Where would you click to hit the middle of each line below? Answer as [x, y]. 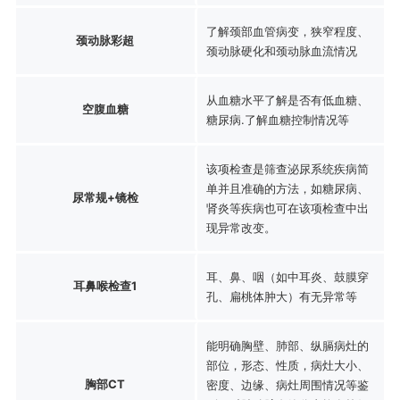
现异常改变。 [241, 227]
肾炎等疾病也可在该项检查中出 [287, 208]
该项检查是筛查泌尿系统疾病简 [287, 168]
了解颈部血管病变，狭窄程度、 [287, 31]
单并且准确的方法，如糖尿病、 [287, 188]
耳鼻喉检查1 [105, 285]
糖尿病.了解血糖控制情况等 [277, 119]
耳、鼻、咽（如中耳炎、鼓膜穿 [287, 276]
